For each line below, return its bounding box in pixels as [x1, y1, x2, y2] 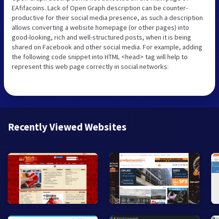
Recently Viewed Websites [8, 120, 127, 133]
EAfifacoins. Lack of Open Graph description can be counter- [12, 3, 188, 12]
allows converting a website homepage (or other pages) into [12, 22, 189, 32]
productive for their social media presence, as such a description [12, 13, 203, 22]
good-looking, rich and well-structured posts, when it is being [12, 32, 191, 42]
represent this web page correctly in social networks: [12, 62, 169, 71]
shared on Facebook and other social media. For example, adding [12, 42, 202, 51]
